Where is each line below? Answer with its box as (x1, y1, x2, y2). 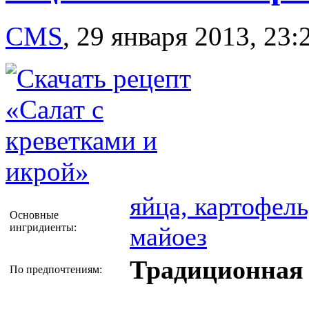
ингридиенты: (10, 221, 77, 234)
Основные (10, 209, 59, 221)
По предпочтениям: (10, 263, 102, 276)
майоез (130, 222, 207, 252)
